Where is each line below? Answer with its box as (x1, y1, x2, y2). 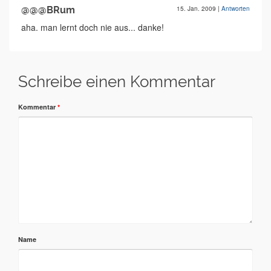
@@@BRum (21, 4, 75, 16)
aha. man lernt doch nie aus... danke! (21, 21, 164, 33)
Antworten (221, 4, 250, 13)
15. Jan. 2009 (177, 4, 218, 13)
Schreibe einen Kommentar (18, 73, 215, 91)
